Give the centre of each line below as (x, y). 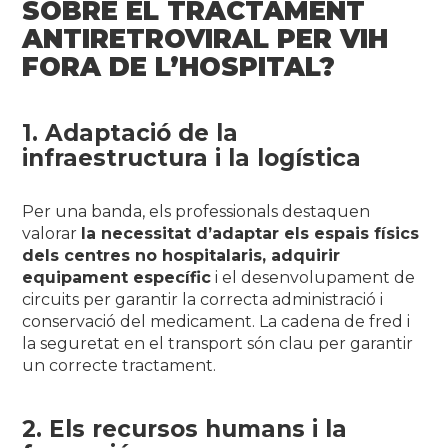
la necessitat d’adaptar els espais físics (250, 233)
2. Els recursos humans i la (185, 428)
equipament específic (117, 277)
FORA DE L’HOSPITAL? (179, 66)
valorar (52, 233)
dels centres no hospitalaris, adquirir (181, 255)
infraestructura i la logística (192, 157)
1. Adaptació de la (130, 132)
